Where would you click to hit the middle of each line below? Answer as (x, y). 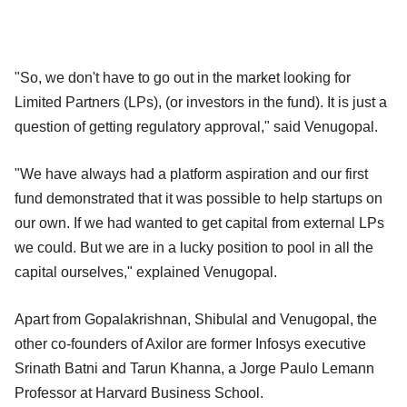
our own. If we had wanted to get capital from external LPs (199, 223)
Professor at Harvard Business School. (139, 392)
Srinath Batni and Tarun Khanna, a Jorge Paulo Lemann (194, 368)
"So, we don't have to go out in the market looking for (183, 77)
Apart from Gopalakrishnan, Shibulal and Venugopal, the (196, 319)
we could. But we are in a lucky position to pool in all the (194, 247)
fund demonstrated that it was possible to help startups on (199, 198)
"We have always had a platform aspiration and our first (191, 174)
